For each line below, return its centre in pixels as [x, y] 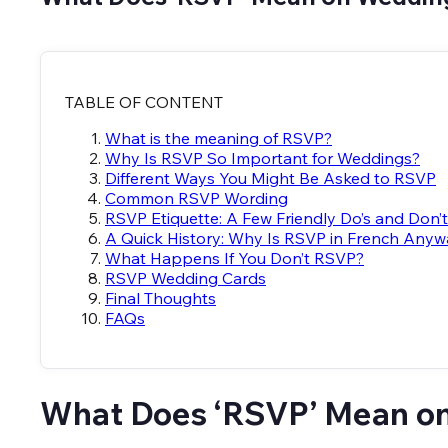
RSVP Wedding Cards [185, 278]
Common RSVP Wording [196, 198]
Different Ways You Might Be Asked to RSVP [270, 178]
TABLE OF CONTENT [144, 102]
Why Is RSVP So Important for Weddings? [262, 158]
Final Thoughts [160, 298]
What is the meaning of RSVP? [218, 138]
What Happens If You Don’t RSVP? [234, 258]
